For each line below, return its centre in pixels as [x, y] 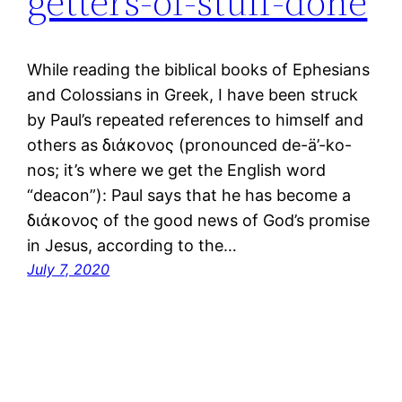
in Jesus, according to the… [132, 246]
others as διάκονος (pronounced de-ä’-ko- [190, 145]
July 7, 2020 [69, 270]
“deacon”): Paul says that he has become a [189, 196]
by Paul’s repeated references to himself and [196, 120]
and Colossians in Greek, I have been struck [193, 95]
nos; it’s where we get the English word [177, 170]
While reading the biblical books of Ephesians [199, 70]
